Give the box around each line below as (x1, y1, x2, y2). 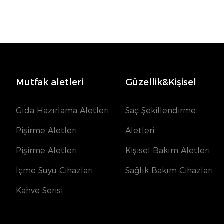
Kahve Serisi (15, 186, 63, 196)
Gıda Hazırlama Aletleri (15, 106, 109, 116)
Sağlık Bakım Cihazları (125, 166, 213, 176)
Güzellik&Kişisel (125, 76, 196, 88)
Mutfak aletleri (15, 76, 83, 88)
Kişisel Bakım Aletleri (125, 146, 210, 156)
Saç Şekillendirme (125, 106, 196, 116)
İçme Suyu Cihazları (15, 166, 93, 176)
